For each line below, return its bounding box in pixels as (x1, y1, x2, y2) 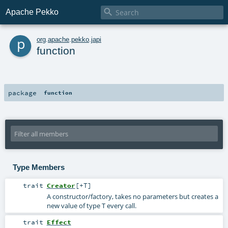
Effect (46, 218, 71, 226)
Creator (46, 181, 75, 189)
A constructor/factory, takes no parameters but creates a (46, 191, 218, 201)
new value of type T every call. (46, 201, 136, 210)
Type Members (12, 163, 65, 172)
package (8, 88, 37, 97)
